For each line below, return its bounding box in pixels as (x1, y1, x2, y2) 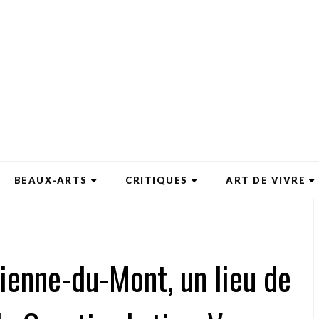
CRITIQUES (125, 174, 188, 186)
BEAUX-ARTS (14, 174, 88, 186)
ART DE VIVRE (226, 174, 305, 186)
